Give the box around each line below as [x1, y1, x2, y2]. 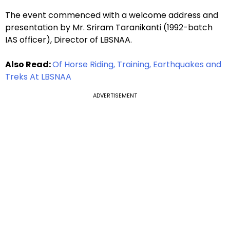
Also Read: [5, 58, 52, 70]
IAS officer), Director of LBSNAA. [5, 33, 132, 46]
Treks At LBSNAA [5, 70, 71, 83]
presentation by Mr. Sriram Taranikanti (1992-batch [5, 21, 213, 33]
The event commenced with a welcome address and [5, 9, 218, 21]
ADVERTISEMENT [93, 91, 137, 100]
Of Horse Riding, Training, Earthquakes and [52, 58, 221, 70]
